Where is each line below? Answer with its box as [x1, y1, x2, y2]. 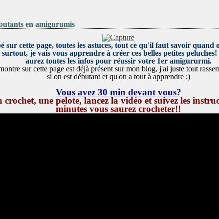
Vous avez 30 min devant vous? [55, 87, 181, 97]
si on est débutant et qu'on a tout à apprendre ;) [46, 72, 190, 81]
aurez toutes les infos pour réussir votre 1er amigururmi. [25, 57, 212, 65]
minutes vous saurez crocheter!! [56, 104, 181, 114]
